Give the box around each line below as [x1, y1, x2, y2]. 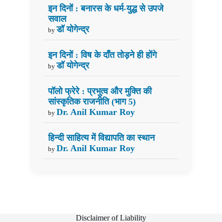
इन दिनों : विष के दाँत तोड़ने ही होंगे [48, 50, 157, 60]
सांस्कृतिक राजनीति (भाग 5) [48, 96, 136, 107]
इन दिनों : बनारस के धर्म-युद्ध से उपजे [48, 3, 164, 13]
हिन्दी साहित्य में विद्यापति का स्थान [48, 132, 155, 143]
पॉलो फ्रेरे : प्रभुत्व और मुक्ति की [48, 86, 152, 96]
